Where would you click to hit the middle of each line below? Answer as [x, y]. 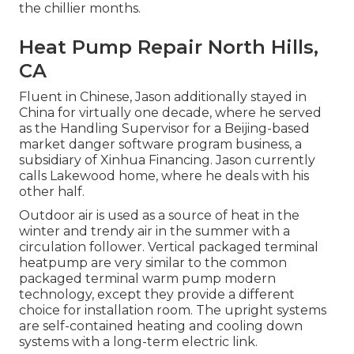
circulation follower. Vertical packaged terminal [169, 247]
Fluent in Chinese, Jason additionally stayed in [163, 97]
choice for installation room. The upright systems [173, 311]
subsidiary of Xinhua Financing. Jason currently [167, 160]
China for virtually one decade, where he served [170, 113]
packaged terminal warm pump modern [147, 279]
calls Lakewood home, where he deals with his [164, 176]
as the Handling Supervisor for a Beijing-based [164, 129]
